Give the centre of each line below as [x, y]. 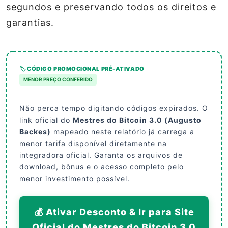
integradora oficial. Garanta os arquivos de [101, 155]
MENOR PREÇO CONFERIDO [58, 79]
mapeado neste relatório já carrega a [123, 131]
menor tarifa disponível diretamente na [93, 143]
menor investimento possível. [75, 178]
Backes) [35, 131]
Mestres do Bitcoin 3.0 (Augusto [137, 120]
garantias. [30, 22]
